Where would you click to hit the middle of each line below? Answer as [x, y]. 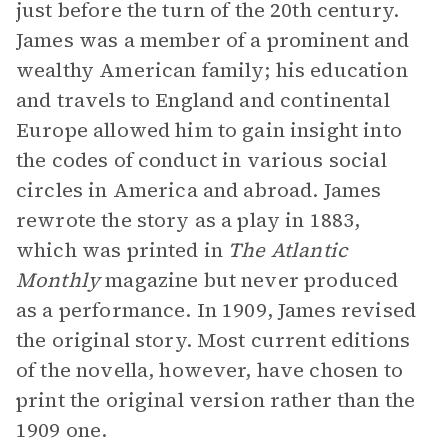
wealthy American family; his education [212, 70]
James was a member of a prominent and [213, 40]
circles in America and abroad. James [199, 190]
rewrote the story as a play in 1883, [188, 220]
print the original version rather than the [216, 400]
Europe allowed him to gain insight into [209, 130]
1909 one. [62, 430]
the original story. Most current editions [213, 340]
